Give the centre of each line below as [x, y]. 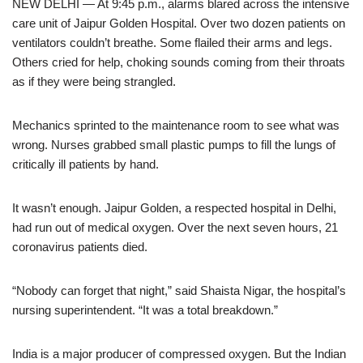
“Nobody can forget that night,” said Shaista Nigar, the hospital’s [179, 290]
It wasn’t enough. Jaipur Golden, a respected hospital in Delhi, [174, 208]
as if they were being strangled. [94, 81]
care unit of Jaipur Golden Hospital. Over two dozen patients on [179, 23]
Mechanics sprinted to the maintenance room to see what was [176, 125]
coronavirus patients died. [80, 247]
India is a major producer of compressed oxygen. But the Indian [179, 354]
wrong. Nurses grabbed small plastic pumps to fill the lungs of [174, 145]
